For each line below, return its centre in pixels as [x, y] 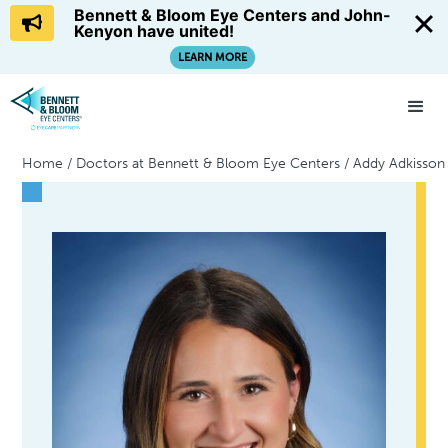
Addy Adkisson [399, 163]
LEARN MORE [212, 57]
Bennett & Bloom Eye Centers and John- [232, 15]
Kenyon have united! [154, 31]
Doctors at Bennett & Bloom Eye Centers [208, 163]
